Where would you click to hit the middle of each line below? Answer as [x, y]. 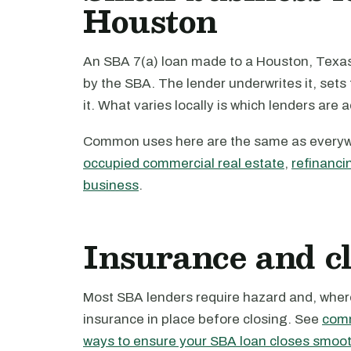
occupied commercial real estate [184, 163]
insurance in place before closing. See [203, 319]
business [111, 185]
